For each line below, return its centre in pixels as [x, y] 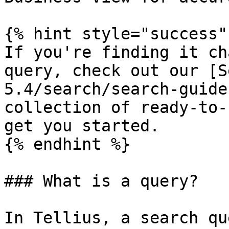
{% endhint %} [67, 144]
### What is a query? [101, 181]
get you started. [82, 126]
